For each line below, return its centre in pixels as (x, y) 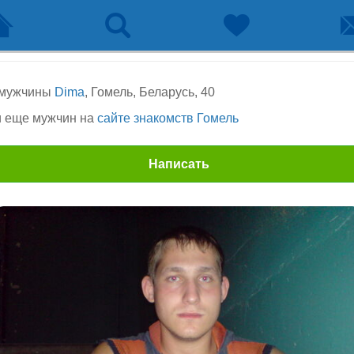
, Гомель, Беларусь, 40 (150, 92)
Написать (179, 164)
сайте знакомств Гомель (168, 118)
